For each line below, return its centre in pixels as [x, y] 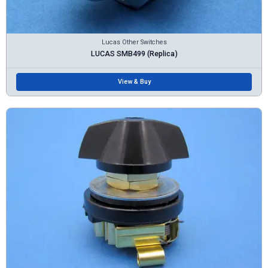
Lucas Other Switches [134, 42]
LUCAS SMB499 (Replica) [134, 53]
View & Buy [134, 81]
